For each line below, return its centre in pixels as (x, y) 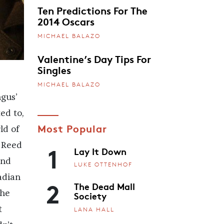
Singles (54, 69)
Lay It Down (100, 151)
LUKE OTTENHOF (103, 164)
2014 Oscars (66, 21)
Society (90, 196)
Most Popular (72, 128)
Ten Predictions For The (92, 10)
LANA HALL (94, 209)
